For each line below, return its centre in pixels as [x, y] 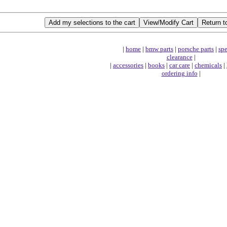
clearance [179, 57]
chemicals [208, 65]
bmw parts [159, 49]
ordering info [179, 73]
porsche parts [196, 49]
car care [180, 65]
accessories [128, 65]
